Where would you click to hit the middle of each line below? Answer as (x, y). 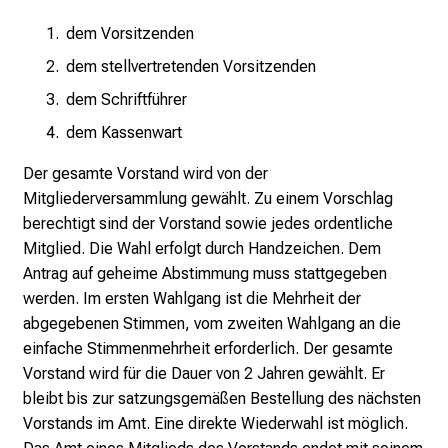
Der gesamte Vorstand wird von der (145, 173)
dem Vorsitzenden (130, 33)
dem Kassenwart (124, 132)
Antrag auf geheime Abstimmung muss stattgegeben (205, 273)
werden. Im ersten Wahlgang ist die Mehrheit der (192, 298)
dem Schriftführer (126, 99)
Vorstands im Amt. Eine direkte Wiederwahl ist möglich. (215, 423)
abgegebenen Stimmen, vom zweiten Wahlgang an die (212, 323)
